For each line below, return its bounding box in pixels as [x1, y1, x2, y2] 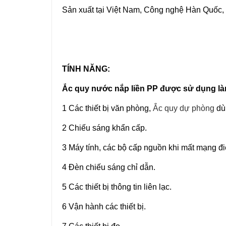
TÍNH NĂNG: [62, 65, 110, 73]
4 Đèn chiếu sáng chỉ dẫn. [62, 163, 155, 172]
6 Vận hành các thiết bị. [62, 202, 146, 211]
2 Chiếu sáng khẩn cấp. [62, 124, 147, 132]
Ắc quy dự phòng [153, 104, 214, 112]
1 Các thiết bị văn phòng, [62, 104, 153, 112]
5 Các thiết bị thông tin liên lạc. [62, 183, 172, 191]
